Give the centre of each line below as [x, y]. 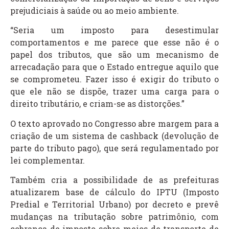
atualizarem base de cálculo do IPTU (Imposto [114, 192]
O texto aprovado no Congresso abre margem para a [114, 123]
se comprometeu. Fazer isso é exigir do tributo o [114, 79]
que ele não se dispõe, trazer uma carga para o [114, 91]
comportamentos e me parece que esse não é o [114, 42]
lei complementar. [48, 160]
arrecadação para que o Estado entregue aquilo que [114, 67]
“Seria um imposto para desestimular [114, 30]
